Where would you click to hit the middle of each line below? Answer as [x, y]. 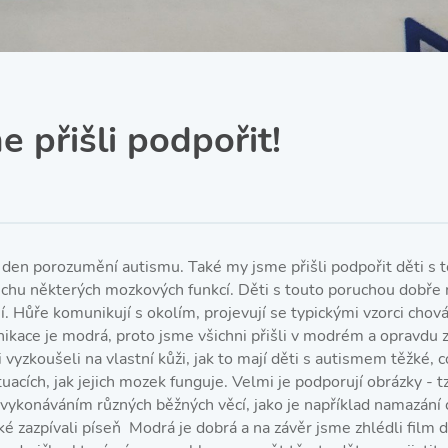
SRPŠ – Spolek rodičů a [145, 12]
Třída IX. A [395, 38]
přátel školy [110, 29]
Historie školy [116, 72]
